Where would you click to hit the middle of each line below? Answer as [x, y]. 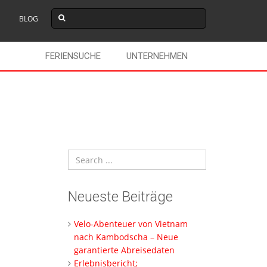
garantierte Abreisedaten [124, 250]
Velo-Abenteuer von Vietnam [131, 224]
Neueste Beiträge [120, 197]
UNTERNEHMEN [157, 56]
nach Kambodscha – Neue [126, 237]
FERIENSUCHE [73, 56]
